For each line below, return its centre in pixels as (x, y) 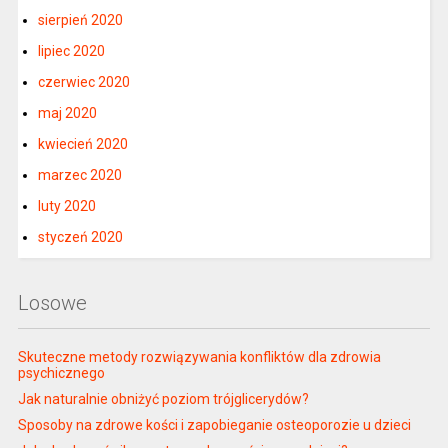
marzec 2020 (79, 175)
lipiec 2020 (71, 51)
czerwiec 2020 (83, 82)
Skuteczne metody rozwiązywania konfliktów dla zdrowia (199, 357)
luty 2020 (66, 206)
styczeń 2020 (80, 237)
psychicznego (61, 373)
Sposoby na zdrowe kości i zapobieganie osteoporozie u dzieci (214, 425)
